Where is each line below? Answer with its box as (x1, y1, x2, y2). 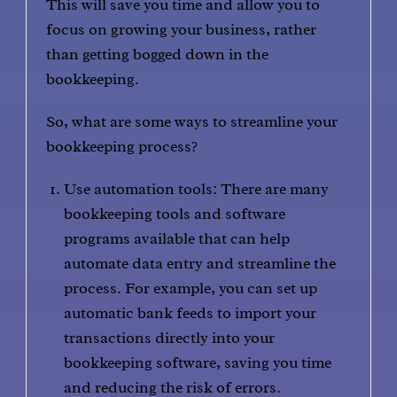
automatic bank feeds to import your (64, 303, 317, 323)
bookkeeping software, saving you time (64, 353, 332, 372)
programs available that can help (64, 229, 291, 248)
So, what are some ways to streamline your (46, 112, 339, 131)
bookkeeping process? (46, 136, 198, 156)
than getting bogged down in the (46, 44, 269, 64)
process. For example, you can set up (64, 278, 318, 298)
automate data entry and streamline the (64, 253, 337, 273)
